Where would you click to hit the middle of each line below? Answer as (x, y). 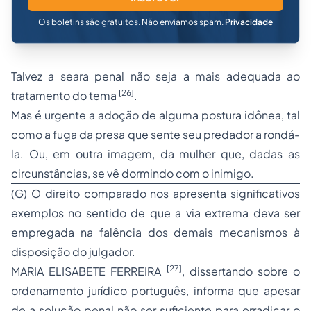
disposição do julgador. (73, 252)
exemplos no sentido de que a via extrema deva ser (155, 213)
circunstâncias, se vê (66, 173)
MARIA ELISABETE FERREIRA (89, 271)
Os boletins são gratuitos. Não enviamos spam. (132, 22)
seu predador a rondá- (241, 134)
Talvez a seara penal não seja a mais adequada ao (155, 76)
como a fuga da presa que (81, 134)
